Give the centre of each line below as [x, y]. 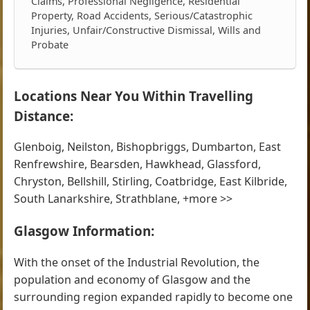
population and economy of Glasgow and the [133, 279]
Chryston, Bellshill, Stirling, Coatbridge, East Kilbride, [151, 182]
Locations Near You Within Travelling [134, 95]
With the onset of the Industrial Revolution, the [137, 262]
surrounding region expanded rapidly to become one [154, 297]
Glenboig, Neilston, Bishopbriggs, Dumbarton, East [148, 147]
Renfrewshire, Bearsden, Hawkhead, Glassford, [138, 164]
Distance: [44, 116]
